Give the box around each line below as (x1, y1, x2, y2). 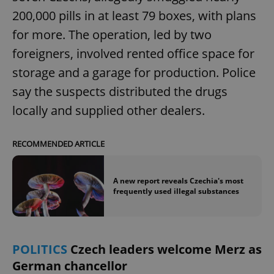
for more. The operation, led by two (12, 26, 212, 43)
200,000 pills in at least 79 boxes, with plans (12, 7, 256, 24)
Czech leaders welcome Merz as (70, 241, 262, 258)
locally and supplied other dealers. (12, 102, 205, 119)
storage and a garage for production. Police (12, 64, 256, 81)
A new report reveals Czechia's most (113, 176, 243, 187)
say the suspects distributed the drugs (12, 83, 228, 100)
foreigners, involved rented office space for (12, 45, 254, 62)
